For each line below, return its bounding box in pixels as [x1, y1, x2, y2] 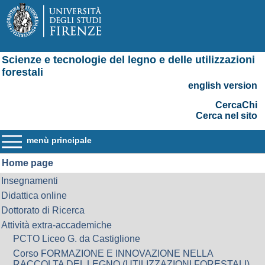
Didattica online [1, 190, 67, 201]
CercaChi [215, 100, 257, 110]
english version [188, 80, 257, 91]
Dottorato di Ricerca [1, 205, 85, 215]
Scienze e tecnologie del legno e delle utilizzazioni [2, 54, 255, 66]
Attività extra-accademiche [1, 220, 112, 230]
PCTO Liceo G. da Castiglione [13, 234, 140, 244]
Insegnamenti [1, 176, 58, 186]
